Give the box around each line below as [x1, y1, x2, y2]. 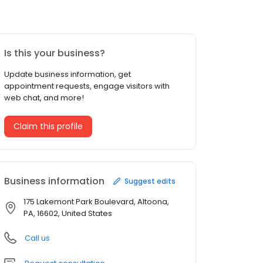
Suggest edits [124, 176, 176, 186]
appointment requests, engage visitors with [4, 80, 170, 92]
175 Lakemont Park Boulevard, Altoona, [23, 196, 169, 208]
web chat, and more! [4, 92, 84, 104]
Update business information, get [4, 69, 131, 80]
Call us [25, 232, 50, 244]
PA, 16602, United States [23, 208, 112, 220]
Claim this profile [14, 120, 83, 133]
